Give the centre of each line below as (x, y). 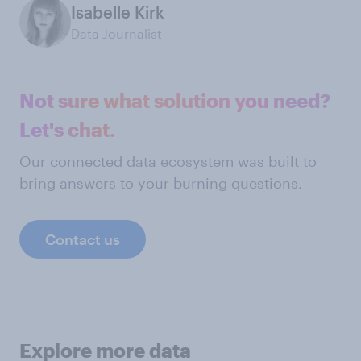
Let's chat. (67, 130)
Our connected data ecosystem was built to (168, 162)
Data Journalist (116, 34)
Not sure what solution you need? (175, 101)
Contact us (83, 240)
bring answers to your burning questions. (161, 183)
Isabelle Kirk (118, 12)
